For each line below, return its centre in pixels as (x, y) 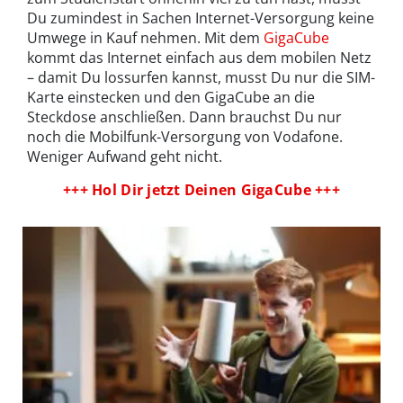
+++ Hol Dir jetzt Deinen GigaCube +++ (201, 190)
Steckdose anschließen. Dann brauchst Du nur (184, 117)
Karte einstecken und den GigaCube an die (171, 98)
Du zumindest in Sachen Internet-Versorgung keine (201, 18)
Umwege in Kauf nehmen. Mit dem (145, 38)
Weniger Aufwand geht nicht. (125, 157)
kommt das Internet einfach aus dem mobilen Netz (199, 58)
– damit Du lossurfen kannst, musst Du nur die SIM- (201, 78)
